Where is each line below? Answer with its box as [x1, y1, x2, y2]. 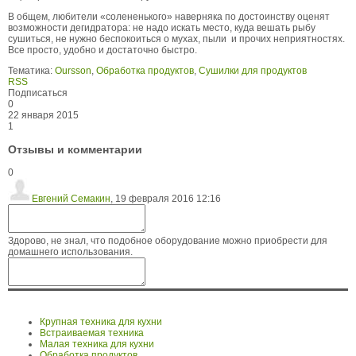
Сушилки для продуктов [199, 65, 307, 76]
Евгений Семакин [32, 193, 110, 205]
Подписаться [8, 87, 68, 99]
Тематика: [8, 65, 55, 76]
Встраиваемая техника [40, 327, 144, 339]
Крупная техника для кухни [40, 316, 162, 328]
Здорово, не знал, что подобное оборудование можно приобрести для [8, 235, 327, 247]
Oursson [55, 65, 91, 76]
